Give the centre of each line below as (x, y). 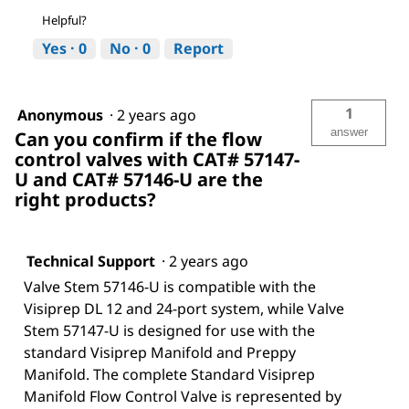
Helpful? (64, 21)
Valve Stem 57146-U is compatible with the (170, 287)
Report (199, 49)
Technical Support (91, 262)
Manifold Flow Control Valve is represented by (183, 397)
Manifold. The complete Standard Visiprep (169, 375)
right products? (85, 200)
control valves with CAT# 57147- (157, 160)
